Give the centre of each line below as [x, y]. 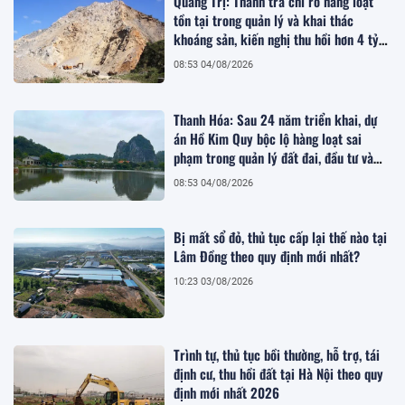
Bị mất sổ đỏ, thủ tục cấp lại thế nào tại [281, 236]
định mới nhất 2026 [227, 393]
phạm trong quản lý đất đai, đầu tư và [274, 157]
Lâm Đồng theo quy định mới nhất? [267, 255]
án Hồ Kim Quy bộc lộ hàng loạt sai [268, 138]
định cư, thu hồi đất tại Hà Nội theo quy [279, 374]
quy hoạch [201, 176]
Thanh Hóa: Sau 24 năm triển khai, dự [276, 119]
